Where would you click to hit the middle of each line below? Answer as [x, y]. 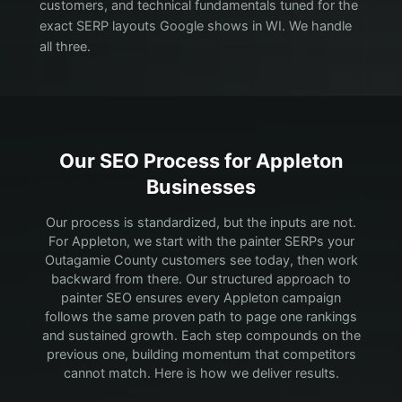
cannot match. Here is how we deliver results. [201, 373]
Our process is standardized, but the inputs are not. [201, 222]
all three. [65, 46]
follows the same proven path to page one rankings [201, 316]
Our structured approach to [268, 279]
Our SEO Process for [157, 161]
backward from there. [117, 279]
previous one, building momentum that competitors [201, 354]
